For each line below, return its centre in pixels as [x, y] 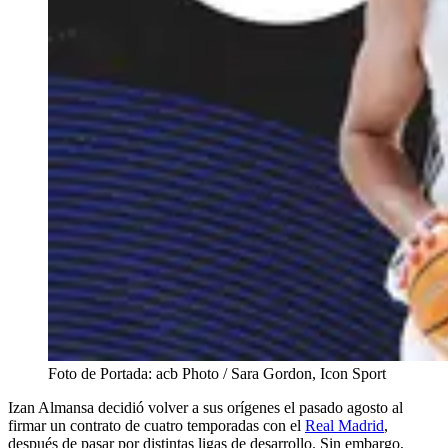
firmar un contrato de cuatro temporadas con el [156, 425]
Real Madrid [344, 425]
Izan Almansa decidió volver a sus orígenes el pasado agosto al [205, 407]
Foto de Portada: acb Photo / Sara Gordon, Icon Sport [217, 373]
